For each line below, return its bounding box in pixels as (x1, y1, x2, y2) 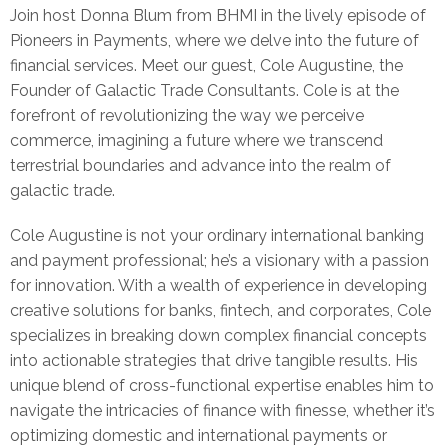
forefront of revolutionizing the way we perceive (10, 106, 364, 125)
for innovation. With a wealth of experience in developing (10, 276, 427, 295)
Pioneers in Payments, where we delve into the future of (10, 31, 419, 50)
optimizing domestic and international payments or (10, 426, 387, 445)
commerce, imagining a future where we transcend (10, 131, 383, 150)
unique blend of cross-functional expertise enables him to (10, 376, 434, 395)
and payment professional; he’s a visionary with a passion (10, 251, 429, 270)
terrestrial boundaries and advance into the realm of (10, 156, 391, 175)
